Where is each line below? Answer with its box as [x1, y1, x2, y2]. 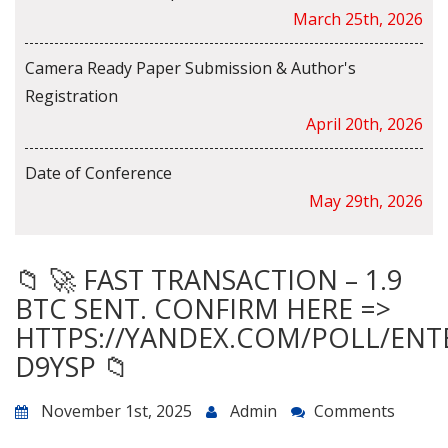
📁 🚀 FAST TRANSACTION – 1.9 [15, 261, 402, 299]
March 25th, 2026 [293, 8, 423, 31]
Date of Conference [25, 162, 172, 185]
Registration [25, 85, 118, 108]
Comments [314, 400, 395, 423]
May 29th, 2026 [309, 190, 423, 213]
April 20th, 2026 [306, 113, 423, 136]
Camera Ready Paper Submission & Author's [25, 57, 356, 80]
